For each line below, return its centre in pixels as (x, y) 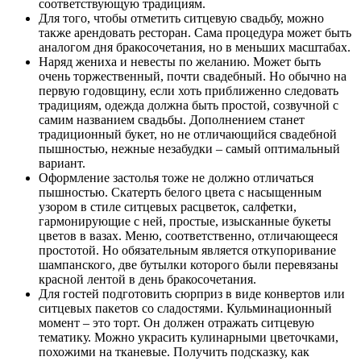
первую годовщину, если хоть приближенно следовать (189, 91)
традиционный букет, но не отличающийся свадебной (188, 135)
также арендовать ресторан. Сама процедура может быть (195, 33)
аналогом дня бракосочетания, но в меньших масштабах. (195, 48)
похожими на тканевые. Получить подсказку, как (174, 352)
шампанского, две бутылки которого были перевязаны (189, 265)
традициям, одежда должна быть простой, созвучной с (189, 106)
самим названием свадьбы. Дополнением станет (172, 120)
